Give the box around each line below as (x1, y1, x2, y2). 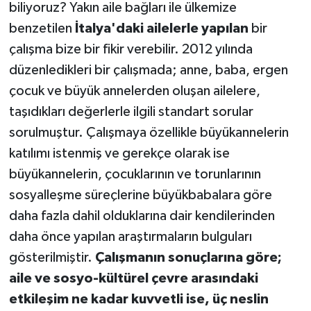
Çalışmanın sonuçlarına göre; (94, 250, 282, 264)
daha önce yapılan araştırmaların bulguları (8, 229, 252, 244)
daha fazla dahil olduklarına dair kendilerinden (8, 208, 275, 223)
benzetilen (8, 21, 75, 35)
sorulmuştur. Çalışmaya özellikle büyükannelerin (8, 125, 289, 140)
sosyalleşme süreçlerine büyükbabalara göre (8, 187, 272, 202)
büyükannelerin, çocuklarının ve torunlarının (8, 167, 261, 181)
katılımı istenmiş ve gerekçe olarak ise (8, 146, 230, 160)
